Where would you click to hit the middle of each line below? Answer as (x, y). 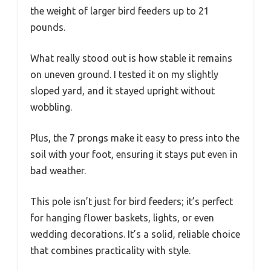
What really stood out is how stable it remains (131, 58)
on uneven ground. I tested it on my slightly (124, 75)
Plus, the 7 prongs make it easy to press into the (135, 138)
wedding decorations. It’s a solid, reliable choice (135, 234)
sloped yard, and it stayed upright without (122, 91)
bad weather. (58, 171)
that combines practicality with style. (110, 251)
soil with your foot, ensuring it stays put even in (134, 155)
